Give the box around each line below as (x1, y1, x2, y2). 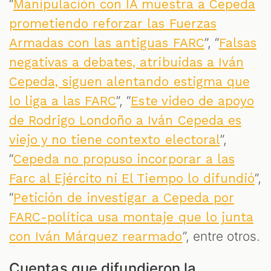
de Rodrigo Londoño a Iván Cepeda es (9, 113, 241, 128)
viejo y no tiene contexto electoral (9, 132, 220, 147)
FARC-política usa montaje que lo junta (9, 209, 253, 224)
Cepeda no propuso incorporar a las (13, 151, 235, 166)
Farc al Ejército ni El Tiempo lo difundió (9, 171, 255, 186)
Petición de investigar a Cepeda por (13, 190, 234, 205)
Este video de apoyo (131, 93, 254, 108)
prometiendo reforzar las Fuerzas (9, 16, 217, 31)
